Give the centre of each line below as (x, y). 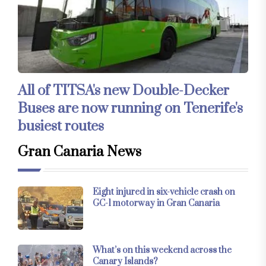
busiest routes (61, 126)
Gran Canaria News (80, 152)
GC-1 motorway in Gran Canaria (156, 203)
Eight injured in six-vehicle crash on (164, 192)
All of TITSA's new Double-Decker (123, 91)
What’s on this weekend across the (162, 251)
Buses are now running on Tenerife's (130, 108)
